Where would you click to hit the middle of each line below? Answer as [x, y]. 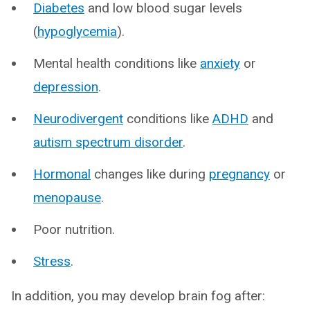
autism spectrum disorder [108, 143]
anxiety [220, 64]
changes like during [150, 174]
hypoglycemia [77, 32]
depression [66, 87]
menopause [67, 198]
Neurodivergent [78, 119]
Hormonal [62, 174]
